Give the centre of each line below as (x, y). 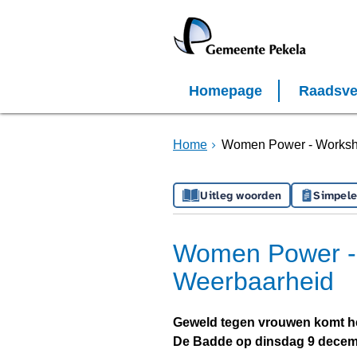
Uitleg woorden (241, 195)
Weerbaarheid (253, 281)
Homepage (226, 90)
